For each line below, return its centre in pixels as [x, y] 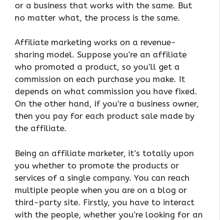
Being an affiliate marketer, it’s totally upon [104, 153]
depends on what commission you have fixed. [106, 92]
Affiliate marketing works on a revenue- [95, 42]
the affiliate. [41, 128]
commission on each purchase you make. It [100, 79]
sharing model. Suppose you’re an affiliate [101, 55]
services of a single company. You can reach [102, 178]
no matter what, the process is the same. [97, 17]
